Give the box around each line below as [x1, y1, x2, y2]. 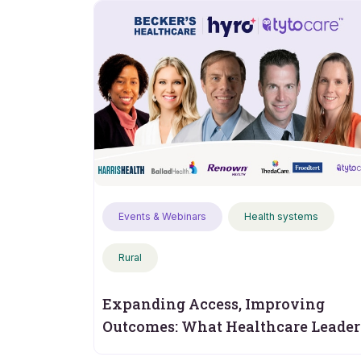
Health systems [243, 210, 318, 222]
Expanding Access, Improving [102, 294, 325, 313]
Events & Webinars [118, 210, 206, 222]
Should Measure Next [102, 339, 261, 359]
